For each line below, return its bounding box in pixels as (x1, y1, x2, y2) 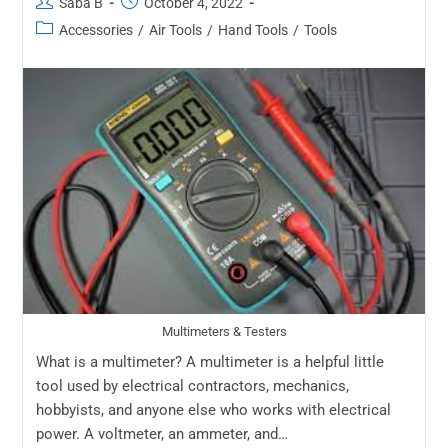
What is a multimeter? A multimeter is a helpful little (35, 352, 384, 371)
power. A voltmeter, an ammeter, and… (35, 424, 288, 443)
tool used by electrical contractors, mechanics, (35, 376, 349, 395)
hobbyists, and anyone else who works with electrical (35, 400, 391, 419)
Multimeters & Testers (161, 324, 287, 340)
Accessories (58, 21, 133, 38)
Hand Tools (217, 21, 288, 38)
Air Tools (148, 21, 202, 38)
